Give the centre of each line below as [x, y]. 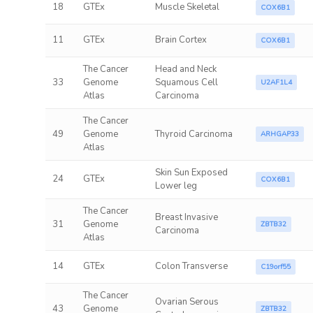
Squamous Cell [186, 82]
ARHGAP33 [279, 134]
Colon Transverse [191, 266]
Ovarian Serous [187, 302]
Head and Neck [185, 69]
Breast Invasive [186, 217]
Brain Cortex [181, 40]
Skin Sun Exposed [191, 173]
